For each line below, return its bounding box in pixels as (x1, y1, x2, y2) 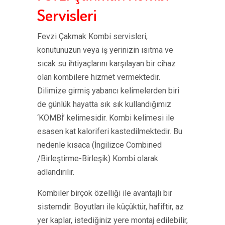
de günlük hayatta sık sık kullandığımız (37, 99, 171, 109)
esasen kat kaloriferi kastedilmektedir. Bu (37, 127, 182, 136)
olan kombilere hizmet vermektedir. (37, 72, 160, 82)
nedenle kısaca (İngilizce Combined (37, 140, 162, 150)
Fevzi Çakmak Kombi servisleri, (37, 32, 148, 41)
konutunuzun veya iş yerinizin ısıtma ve (37, 45, 173, 55)
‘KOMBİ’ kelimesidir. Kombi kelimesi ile (37, 113, 174, 123)
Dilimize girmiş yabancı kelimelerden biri (37, 86, 179, 95)
